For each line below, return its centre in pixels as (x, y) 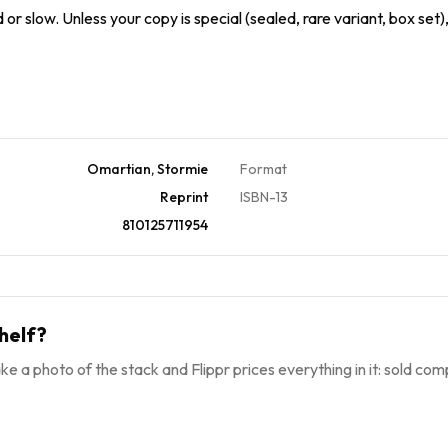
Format (263, 168)
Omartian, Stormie (147, 168)
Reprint (184, 196)
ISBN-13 (264, 196)
